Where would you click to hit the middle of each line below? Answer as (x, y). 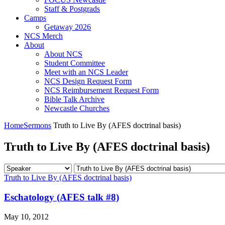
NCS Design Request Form (88, 81)
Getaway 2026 (68, 27)
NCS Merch (43, 36)
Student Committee (75, 63)
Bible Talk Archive (74, 99)
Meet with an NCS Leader (86, 72)
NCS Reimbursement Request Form (101, 90)
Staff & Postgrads (72, 9)
